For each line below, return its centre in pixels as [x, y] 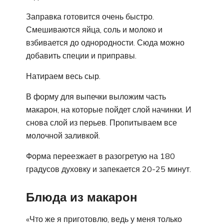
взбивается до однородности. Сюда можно [105, 42]
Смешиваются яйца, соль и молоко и [94, 29]
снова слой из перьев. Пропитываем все [101, 122]
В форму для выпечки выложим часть [96, 96]
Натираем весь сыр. [63, 76]
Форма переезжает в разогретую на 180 [100, 156]
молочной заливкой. [63, 135]
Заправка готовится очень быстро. [90, 16]
